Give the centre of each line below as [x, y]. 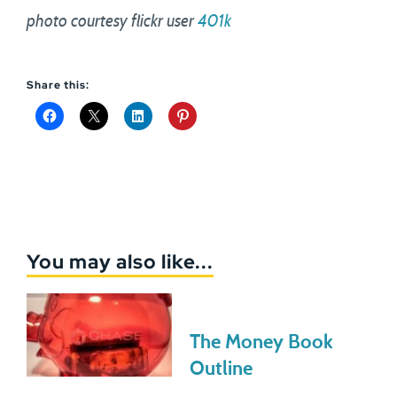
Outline [221, 369]
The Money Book [261, 342]
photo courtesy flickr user [112, 22]
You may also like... [120, 262]
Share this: [58, 85]
